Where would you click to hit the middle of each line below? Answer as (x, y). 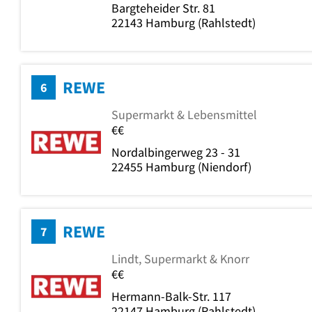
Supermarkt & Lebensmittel (184, 115)
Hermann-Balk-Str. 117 (171, 297)
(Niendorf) (223, 167)
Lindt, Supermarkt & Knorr (180, 259)
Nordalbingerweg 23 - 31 (176, 153)
